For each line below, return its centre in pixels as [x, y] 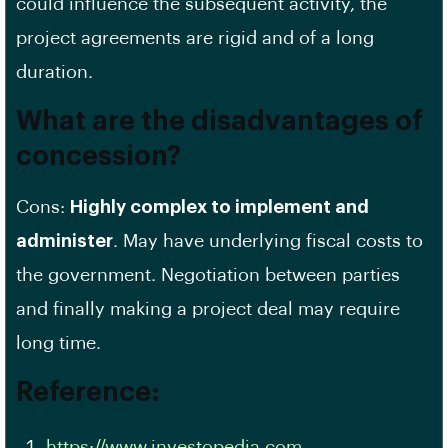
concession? [98, 156]
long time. [58, 343]
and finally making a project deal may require [208, 309]
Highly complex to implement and [219, 207]
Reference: [88, 392]
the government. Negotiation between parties [208, 275]
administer [64, 241]
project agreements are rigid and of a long [195, 38]
